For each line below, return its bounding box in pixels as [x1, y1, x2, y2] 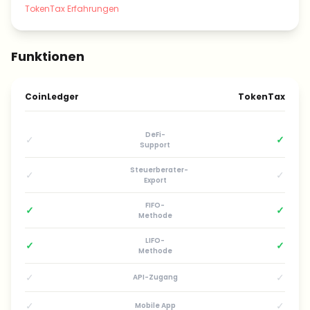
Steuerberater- [130, 165, 188, 175]
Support [140, 140, 170, 150]
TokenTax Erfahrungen [25, 3, 119, 15]
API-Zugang [132, 272, 178, 282]
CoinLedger [25, 91, 79, 102]
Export [143, 175, 167, 185]
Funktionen [11, 48, 84, 65]
